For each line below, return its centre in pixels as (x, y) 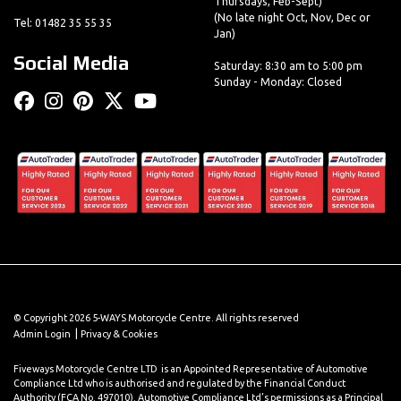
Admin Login (42, 334)
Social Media (71, 63)
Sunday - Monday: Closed (278, 81)
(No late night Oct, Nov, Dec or (292, 17)
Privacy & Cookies (119, 334)
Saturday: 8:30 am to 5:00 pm (288, 65)
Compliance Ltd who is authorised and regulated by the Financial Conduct (179, 383)
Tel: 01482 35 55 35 (63, 23)
